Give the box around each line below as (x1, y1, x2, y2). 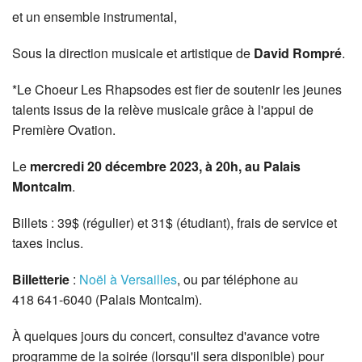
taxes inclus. (12, 234, 83, 253)
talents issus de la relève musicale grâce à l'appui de (12, 100, 314, 120)
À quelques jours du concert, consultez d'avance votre (12, 326, 320, 346)
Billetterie (12, 270, 69, 289)
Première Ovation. (12, 120, 116, 140)
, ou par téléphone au (177, 270, 298, 289)
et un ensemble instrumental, (12, 7, 177, 27)
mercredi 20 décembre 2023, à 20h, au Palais (30, 157, 301, 176)
